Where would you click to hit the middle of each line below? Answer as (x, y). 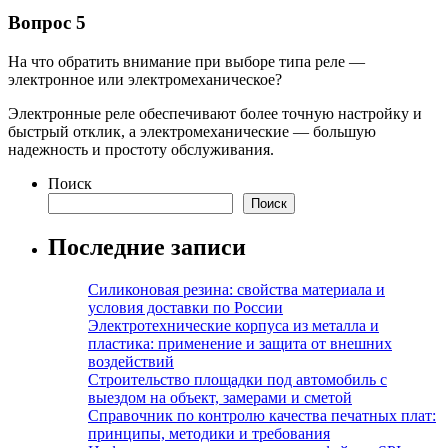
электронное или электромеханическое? (145, 79)
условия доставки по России (185, 307)
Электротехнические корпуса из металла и (233, 325)
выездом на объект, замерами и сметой (220, 397)
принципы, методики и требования (209, 433)
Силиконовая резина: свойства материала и (236, 289)
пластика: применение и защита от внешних (240, 343)
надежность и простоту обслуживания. (141, 149)
